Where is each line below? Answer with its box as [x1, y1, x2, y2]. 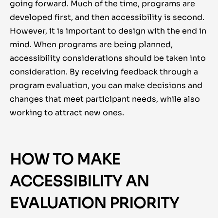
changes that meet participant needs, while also [10, 94, 200, 105]
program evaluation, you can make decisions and [10, 80, 202, 91]
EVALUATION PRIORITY [10, 194, 179, 213]
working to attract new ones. [10, 108, 124, 118]
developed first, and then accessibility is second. [10, 12, 204, 23]
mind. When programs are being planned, [10, 39, 173, 50]
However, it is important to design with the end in [10, 26, 206, 36]
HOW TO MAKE [10, 150, 120, 169]
